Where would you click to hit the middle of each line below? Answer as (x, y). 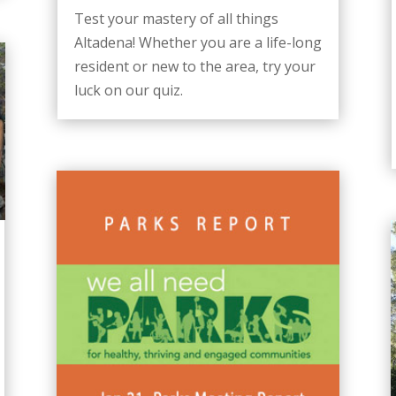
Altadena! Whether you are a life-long (198, 42)
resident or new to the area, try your (194, 66)
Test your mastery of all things (176, 18)
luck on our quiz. (128, 90)
